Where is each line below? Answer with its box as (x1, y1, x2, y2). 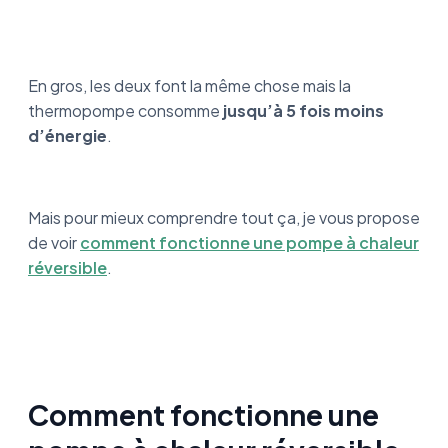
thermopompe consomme (28, 100, 223, 121)
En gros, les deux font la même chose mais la (28, 75, 351, 96)
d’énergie (28, 125, 107, 146)
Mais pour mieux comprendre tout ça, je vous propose (28, 207, 420, 228)
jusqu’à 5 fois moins (223, 100, 384, 121)
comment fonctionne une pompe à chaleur (80, 232, 419, 253)
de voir (28, 232, 80, 253)
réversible (28, 257, 107, 278)
